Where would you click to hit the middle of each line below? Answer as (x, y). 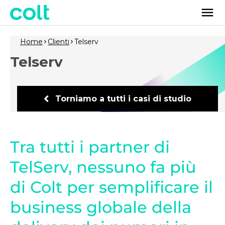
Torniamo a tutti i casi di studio (123, 99)
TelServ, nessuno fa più (103, 167)
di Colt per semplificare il (111, 187)
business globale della (101, 207)
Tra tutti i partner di (90, 147)
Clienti (59, 42)
